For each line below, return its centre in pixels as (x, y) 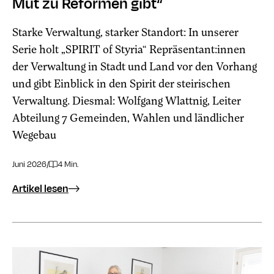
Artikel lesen (40, 189)
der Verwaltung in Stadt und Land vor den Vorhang (135, 66)
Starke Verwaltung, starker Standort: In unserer (125, 32)
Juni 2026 (29, 164)
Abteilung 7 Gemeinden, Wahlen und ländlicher (128, 117)
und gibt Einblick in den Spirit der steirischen (121, 83)
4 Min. (68, 164)
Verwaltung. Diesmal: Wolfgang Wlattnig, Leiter (127, 100)
